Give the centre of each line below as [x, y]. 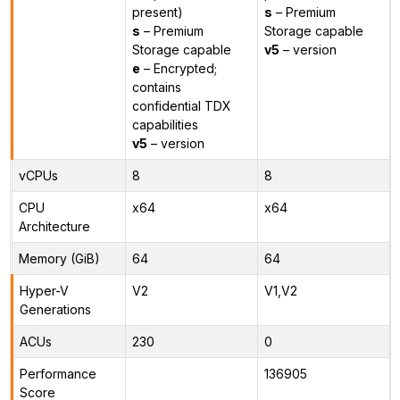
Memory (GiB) [59, 258]
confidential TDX [181, 105]
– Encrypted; [178, 68]
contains [156, 87]
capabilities [165, 124]
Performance [58, 373]
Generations [55, 309]
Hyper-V [44, 290]
